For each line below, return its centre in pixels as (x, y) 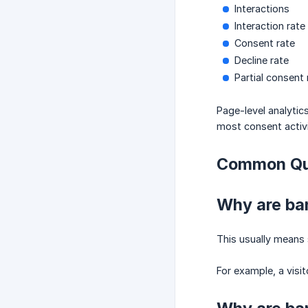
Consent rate (265, 43)
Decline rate (262, 60)
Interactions (262, 9)
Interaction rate (270, 26)
